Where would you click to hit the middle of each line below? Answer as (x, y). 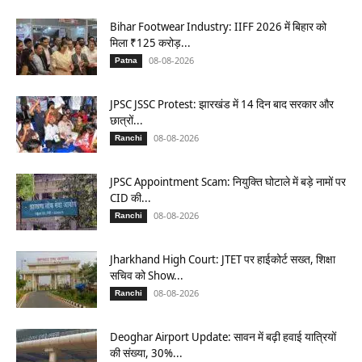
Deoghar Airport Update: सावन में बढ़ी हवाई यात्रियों (223, 337)
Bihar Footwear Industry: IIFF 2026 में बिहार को (218, 27)
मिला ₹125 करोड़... (150, 43)
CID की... (130, 198)
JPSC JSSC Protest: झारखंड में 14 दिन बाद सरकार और (222, 104)
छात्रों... (126, 120)
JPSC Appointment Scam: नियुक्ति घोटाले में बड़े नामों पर (228, 182)
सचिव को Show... (147, 276)
